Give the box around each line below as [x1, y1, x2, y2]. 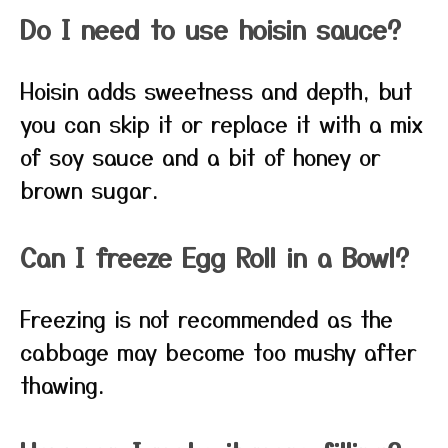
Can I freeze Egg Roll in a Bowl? [20, 238, 409, 275]
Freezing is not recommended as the [20, 302, 393, 334]
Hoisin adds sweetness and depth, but [20, 74, 413, 106]
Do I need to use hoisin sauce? [20, 10, 401, 47]
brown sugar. [20, 173, 158, 205]
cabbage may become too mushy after [20, 335, 417, 367]
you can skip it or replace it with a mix [20, 107, 424, 139]
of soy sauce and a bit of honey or [20, 140, 381, 172]
